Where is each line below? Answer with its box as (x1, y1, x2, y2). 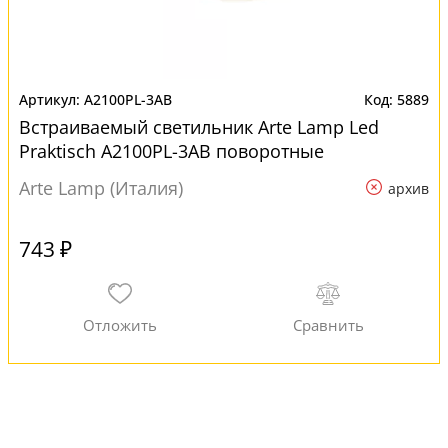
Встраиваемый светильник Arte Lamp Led (19, 115, 379, 139)
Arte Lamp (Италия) (19, 176, 183, 200)
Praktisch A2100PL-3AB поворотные (19, 139, 324, 163)
